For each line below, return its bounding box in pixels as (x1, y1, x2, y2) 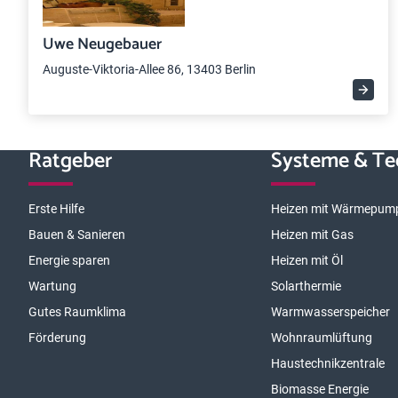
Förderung (28, 330, 86, 345)
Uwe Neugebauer (43, 31, 162, 58)
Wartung (28, 279, 76, 293)
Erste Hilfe (28, 202, 84, 216)
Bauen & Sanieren (28, 227, 125, 242)
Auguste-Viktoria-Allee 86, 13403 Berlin (43, 62, 256, 76)
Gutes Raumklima (28, 305, 126, 319)
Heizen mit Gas (271, 227, 354, 242)
